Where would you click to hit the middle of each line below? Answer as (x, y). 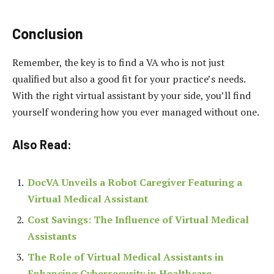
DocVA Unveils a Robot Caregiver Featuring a (135, 182)
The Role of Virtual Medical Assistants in (126, 257)
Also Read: (42, 144)
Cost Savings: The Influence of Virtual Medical (138, 219)
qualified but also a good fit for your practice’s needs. (129, 79)
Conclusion (48, 33)
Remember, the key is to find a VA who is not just (118, 63)
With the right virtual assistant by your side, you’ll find (131, 96)
